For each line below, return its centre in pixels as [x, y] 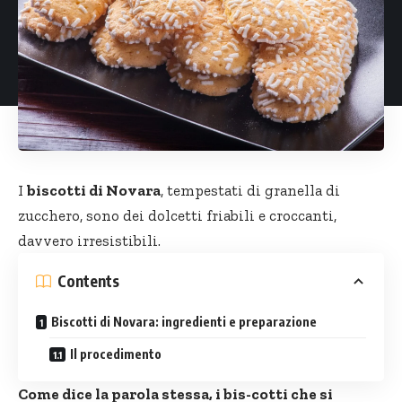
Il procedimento [116, 354]
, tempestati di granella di [250, 190]
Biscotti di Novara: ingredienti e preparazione [184, 321]
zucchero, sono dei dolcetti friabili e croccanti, [177, 215]
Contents [88, 281]
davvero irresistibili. [89, 240]
